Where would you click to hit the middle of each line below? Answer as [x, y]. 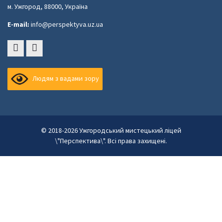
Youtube [46, 61]
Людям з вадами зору [65, 78]
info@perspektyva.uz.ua [66, 24]
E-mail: [18, 24]
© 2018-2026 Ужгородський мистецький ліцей [111, 130]
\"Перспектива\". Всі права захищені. [111, 141]
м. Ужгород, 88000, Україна [48, 6]
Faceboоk [30, 61]
